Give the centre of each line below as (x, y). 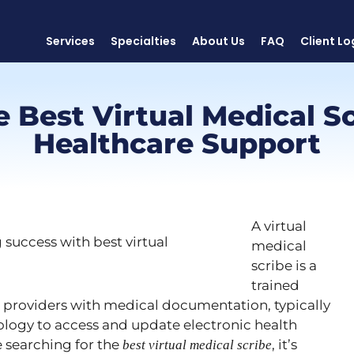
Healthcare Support (177, 143)
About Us (218, 41)
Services (70, 41)
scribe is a (284, 265)
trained (275, 285)
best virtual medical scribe (197, 345)
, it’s (284, 345)
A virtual (279, 226)
